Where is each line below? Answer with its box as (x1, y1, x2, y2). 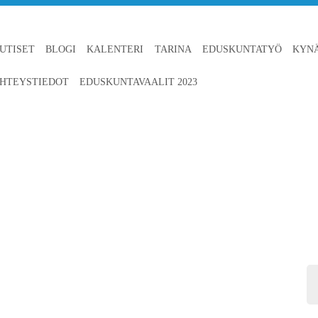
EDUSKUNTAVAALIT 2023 (79, 77, 198, 87)
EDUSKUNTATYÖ (202, 44, 282, 55)
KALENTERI (87, 44, 144, 55)
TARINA (154, 44, 192, 55)
